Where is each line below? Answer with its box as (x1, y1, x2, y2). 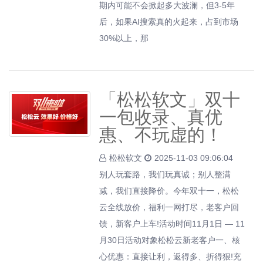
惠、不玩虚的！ (99, 125, 223, 144)
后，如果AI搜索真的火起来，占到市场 (99, 17, 239, 26)
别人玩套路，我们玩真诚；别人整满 (99, 170, 231, 179)
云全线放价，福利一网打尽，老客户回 (99, 203, 240, 212)
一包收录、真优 (99, 107, 223, 127)
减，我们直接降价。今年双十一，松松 (99, 186, 240, 195)
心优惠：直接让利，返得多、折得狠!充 (99, 252, 242, 261)
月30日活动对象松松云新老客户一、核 (99, 235, 241, 245)
